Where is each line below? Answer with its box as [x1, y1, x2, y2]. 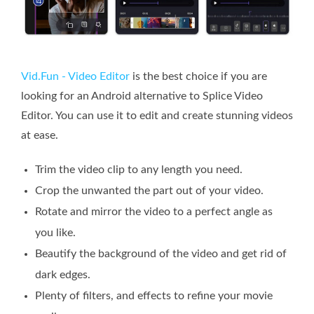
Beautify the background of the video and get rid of [35, 247, 287, 259]
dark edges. [35, 268, 90, 280]
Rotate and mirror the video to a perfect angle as [35, 205, 273, 217]
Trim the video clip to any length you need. [35, 163, 243, 175]
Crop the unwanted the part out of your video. [35, 184, 264, 196]
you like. [35, 226, 76, 238]
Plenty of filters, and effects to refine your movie [35, 289, 273, 301]
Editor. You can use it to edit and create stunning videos [21, 109, 293, 121]
